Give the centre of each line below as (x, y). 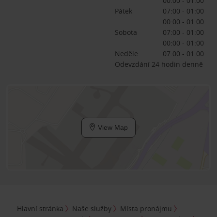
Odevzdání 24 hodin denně (159, 64)
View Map (112, 127)
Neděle (126, 54)
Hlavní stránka (40, 208)
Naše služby (92, 208)
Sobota (126, 32)
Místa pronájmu (146, 208)
